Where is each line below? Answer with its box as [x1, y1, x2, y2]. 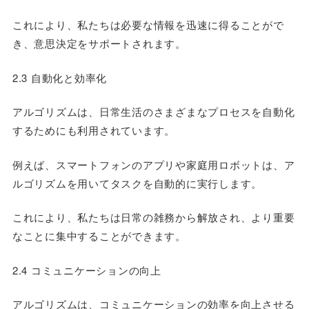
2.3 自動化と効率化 [12, 70, 108, 85]
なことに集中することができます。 [12, 228, 186, 243]
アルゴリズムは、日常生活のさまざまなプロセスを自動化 [12, 104, 295, 119]
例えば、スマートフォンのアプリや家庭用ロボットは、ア [12, 157, 295, 172]
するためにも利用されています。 [12, 123, 176, 137]
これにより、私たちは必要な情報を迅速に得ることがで [12, 17, 284, 32]
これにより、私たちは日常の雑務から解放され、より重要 [12, 210, 295, 224]
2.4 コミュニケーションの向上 [12, 262, 161, 277]
